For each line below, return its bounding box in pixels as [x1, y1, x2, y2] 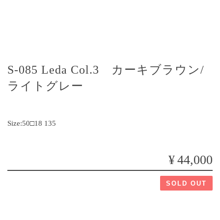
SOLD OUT [166, 180, 207, 187]
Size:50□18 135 [7, 119, 56, 127]
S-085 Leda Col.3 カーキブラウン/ [7, 63, 204, 76]
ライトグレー [7, 80, 83, 92]
